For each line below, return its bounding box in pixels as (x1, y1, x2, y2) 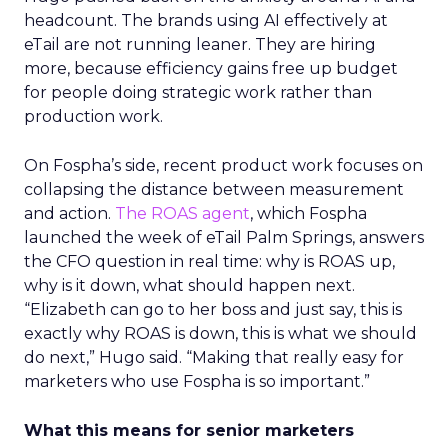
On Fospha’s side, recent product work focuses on (24, 156, 423, 175)
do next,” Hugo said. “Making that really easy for (24, 348, 404, 367)
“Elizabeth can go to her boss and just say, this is (24, 300, 402, 319)
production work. (24, 107, 163, 126)
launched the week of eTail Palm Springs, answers (24, 228, 424, 247)
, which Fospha (250, 204, 367, 223)
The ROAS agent (115, 204, 250, 223)
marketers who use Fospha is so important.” (24, 372, 370, 391)
